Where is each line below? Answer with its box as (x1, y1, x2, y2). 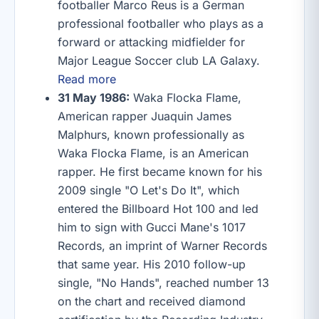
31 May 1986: (58, 90, 130, 105)
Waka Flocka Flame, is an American (58, 146, 249, 160)
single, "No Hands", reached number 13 (58, 276, 269, 290)
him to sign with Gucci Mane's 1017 (58, 220, 246, 234)
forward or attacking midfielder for (58, 35, 245, 49)
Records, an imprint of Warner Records (58, 239, 267, 253)
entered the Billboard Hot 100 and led (58, 202, 258, 216)
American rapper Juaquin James (58, 109, 231, 123)
